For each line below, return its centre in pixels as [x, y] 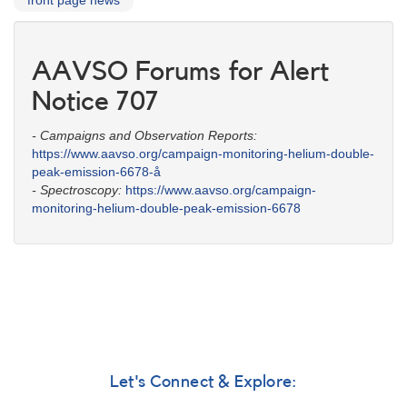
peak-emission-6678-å [96, 172]
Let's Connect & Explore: [203, 382]
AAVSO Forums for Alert [180, 72]
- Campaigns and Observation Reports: [144, 136]
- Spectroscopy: [77, 190]
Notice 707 [95, 102]
